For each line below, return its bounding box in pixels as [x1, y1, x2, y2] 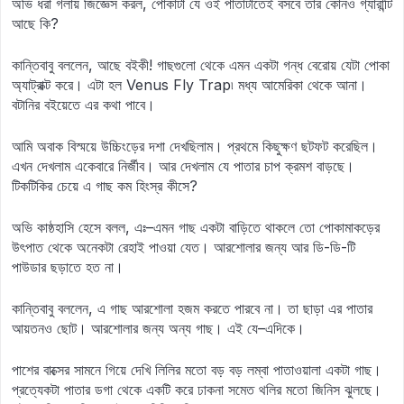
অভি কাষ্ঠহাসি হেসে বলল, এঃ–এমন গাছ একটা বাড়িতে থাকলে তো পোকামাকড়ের [12, 218, 380, 236]
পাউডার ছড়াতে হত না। [12, 258, 124, 276]
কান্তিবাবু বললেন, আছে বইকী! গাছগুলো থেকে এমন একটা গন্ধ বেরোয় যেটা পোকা [12, 56, 390, 74]
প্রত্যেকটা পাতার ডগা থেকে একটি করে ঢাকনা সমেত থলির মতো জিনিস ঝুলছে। [12, 381, 381, 399]
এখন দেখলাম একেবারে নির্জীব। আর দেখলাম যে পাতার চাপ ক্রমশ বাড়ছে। [12, 157, 354, 175]
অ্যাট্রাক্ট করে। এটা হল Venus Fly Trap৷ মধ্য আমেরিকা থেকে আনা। [12, 76, 367, 94]
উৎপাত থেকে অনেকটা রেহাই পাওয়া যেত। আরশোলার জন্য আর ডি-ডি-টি [12, 238, 355, 256]
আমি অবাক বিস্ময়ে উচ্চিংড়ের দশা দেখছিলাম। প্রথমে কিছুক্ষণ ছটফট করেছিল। [12, 137, 378, 155]
